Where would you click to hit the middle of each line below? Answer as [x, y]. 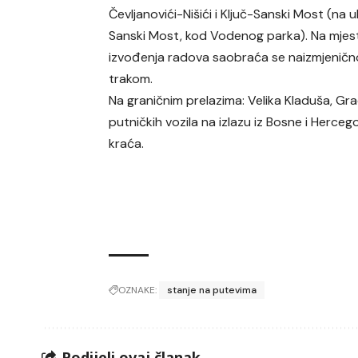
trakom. [131, 79]
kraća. [127, 144]
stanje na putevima [212, 290]
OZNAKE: [138, 290]
